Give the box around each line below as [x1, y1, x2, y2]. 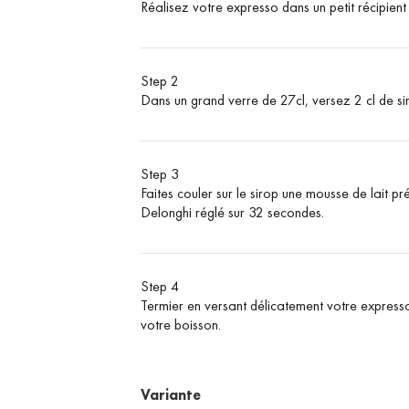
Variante [141, 385, 202, 405]
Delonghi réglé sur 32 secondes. [141, 203, 325, 223]
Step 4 [141, 277, 180, 297]
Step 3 [141, 164, 180, 184]
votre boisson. [141, 315, 222, 335]
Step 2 [141, 71, 180, 91]
